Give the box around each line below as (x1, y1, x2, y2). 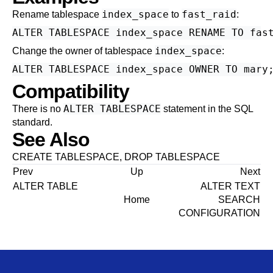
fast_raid (182, 9, 236, 20)
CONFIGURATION (179, 208, 260, 218)
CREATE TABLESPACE (12, 152, 119, 162)
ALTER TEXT (198, 181, 260, 191)
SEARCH (218, 194, 260, 205)
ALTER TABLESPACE (63, 103, 161, 115)
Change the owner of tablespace (12, 46, 155, 56)
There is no (12, 104, 63, 114)
